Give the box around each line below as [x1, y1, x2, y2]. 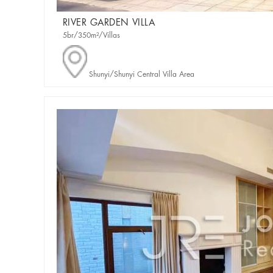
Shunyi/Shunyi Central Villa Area [89, 70, 195, 79]
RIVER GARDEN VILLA [63, 18, 155, 29]
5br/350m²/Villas [63, 32, 120, 40]
